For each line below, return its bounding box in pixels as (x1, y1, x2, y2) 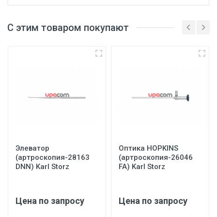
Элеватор (15, 144, 49, 153)
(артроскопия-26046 (119, 153, 193, 162)
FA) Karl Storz (119, 162, 165, 171)
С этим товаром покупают (7, 21, 129, 33)
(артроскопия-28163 (15, 153, 90, 162)
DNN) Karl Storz (15, 162, 69, 171)
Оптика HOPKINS (119, 144, 178, 153)
